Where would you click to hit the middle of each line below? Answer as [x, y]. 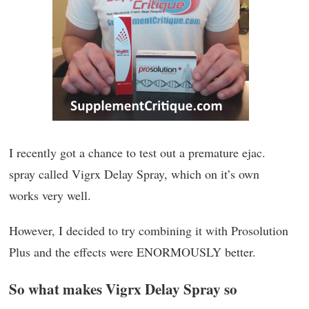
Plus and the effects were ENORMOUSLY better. [132, 252]
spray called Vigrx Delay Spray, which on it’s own [134, 174]
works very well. [50, 196]
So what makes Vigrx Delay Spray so [123, 289]
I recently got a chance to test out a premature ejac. [137, 153]
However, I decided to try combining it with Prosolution [149, 231]
